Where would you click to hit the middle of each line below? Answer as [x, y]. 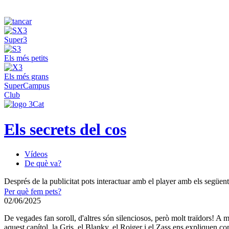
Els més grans [26, 77]
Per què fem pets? [33, 192]
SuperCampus [27, 86]
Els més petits [26, 58]
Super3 [16, 40]
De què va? [43, 164]
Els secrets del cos [65, 129]
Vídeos [36, 154]
